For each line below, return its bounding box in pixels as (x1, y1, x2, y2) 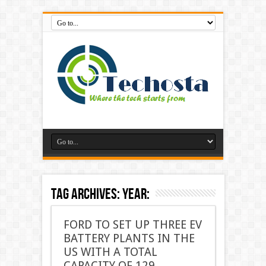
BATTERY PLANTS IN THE (63, 232, 195, 245)
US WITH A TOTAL (63, 245, 157, 259)
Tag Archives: (50, 185, 122, 204)
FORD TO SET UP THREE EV (63, 218, 202, 232)
